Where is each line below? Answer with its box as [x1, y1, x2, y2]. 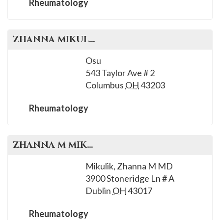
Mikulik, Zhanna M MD [85, 161, 173, 171]
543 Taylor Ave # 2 [85, 67, 155, 78]
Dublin [85, 185, 111, 196]
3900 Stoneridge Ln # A [85, 173, 174, 184]
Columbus [85, 80, 124, 90]
